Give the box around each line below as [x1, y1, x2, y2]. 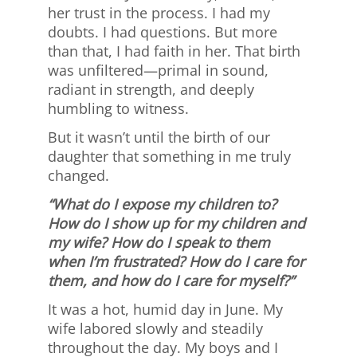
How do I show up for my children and [48, 214, 305, 233]
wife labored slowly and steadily [48, 319, 263, 339]
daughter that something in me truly [48, 147, 291, 167]
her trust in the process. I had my [48, 3, 270, 23]
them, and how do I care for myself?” [48, 271, 294, 291]
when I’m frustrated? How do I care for [48, 252, 304, 272]
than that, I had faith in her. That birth [48, 41, 300, 61]
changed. [48, 166, 109, 186]
